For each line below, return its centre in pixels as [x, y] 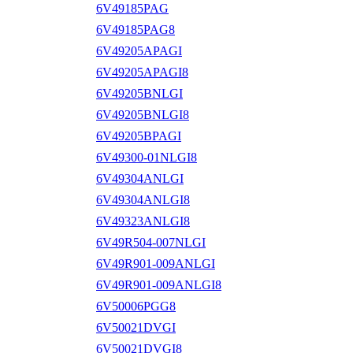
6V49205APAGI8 [142, 72]
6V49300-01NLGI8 [147, 157]
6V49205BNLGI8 [143, 114]
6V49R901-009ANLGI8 [159, 284]
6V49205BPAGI [139, 136]
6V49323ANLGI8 [143, 221]
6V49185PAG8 [136, 29]
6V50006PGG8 [136, 306]
